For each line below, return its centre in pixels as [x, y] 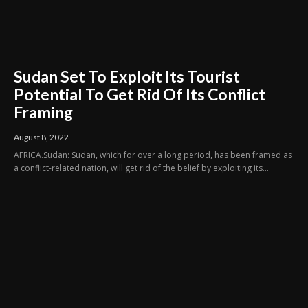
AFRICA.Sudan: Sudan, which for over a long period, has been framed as [153, 155]
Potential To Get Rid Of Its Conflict [140, 95]
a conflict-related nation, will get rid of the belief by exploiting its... [141, 168]
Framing [43, 112]
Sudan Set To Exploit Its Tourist [127, 77]
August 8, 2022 [41, 137]
